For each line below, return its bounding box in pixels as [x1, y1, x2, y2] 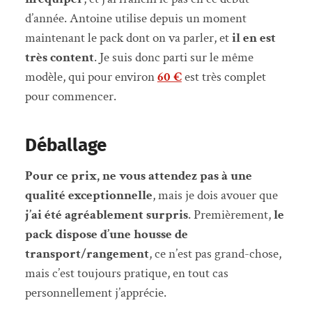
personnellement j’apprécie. [24, 284, 166, 302]
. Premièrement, [187, 206, 274, 224]
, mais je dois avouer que [152, 187, 278, 205]
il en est [231, 29, 276, 47]
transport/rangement [24, 245, 149, 263]
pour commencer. [24, 88, 116, 106]
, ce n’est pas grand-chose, [148, 245, 281, 263]
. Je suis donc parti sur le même [93, 49, 253, 67]
